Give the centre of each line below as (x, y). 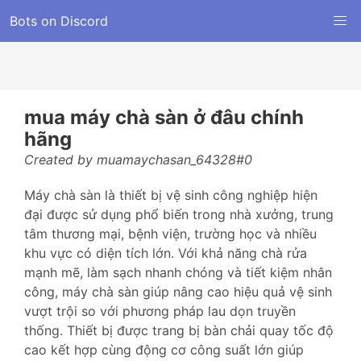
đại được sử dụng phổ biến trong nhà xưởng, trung (179, 214)
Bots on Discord (59, 21)
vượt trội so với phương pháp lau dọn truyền (160, 311)
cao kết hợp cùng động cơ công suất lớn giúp (164, 350)
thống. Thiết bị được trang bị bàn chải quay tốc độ (179, 330)
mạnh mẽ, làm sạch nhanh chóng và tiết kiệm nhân (178, 272)
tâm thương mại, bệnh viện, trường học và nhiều (170, 234)
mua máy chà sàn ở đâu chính (164, 117)
